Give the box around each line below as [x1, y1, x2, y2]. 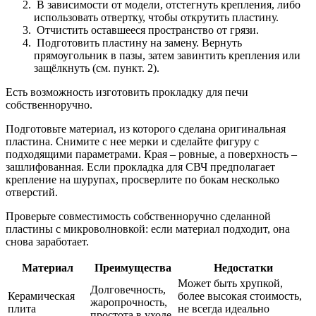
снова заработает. [6, 236, 89, 248]
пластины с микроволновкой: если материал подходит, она [6, 223, 290, 236]
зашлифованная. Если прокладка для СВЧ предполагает [6, 161, 275, 174]
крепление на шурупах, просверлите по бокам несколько [6, 174, 279, 186]
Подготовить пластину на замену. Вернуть [34, 37, 242, 49]
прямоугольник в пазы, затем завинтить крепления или [34, 49, 300, 62]
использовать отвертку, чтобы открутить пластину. [34, 11, 279, 24]
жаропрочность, [90, 296, 167, 309]
